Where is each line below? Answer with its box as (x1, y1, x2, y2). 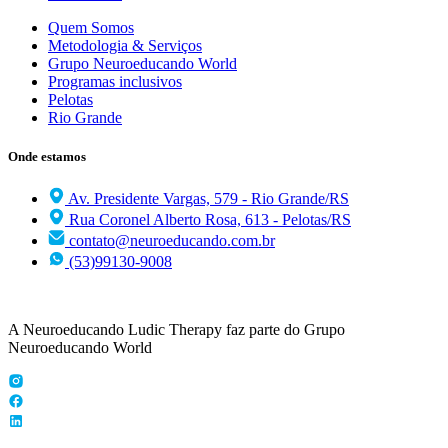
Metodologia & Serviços (48, 36, 202, 54)
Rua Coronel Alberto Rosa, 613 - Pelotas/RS (69, 211, 351, 229)
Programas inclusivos (48, 72, 182, 90)
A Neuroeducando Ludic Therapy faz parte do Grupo (8, 321, 345, 339)
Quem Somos (48, 18, 134, 36)
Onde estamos (8, 148, 86, 164)
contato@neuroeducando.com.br (69, 232, 275, 250)
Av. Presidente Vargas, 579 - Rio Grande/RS (68, 190, 349, 208)
